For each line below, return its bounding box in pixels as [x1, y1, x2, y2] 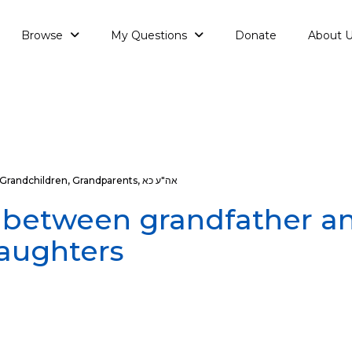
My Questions [111, 27, 190, 42]
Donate [235, 27, 277, 42]
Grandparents [72, 174, 137, 186]
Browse [21, 27, 66, 42]
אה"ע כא [142, 174, 178, 186]
